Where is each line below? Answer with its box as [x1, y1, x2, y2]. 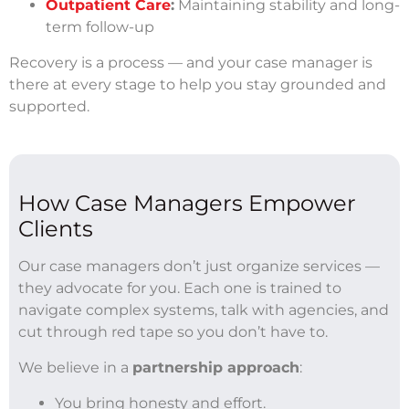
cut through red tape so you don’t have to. [18, 322, 328, 341]
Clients [18, 215, 93, 242]
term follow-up [46, 17, 154, 36]
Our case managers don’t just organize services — [18, 257, 380, 275]
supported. [9, 97, 89, 115]
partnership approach [132, 358, 299, 376]
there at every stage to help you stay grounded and [9, 75, 386, 93]
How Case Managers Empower [18, 189, 356, 216]
